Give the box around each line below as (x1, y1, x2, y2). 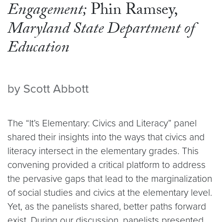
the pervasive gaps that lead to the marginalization (7, 173, 212, 184)
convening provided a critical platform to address (7, 159, 206, 170)
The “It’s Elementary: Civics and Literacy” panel (7, 117, 197, 129)
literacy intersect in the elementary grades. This (7, 145, 199, 157)
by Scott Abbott (7, 82, 89, 96)
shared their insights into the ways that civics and (7, 131, 205, 143)
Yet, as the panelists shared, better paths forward (7, 201, 206, 212)
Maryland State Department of (7, 17, 195, 44)
